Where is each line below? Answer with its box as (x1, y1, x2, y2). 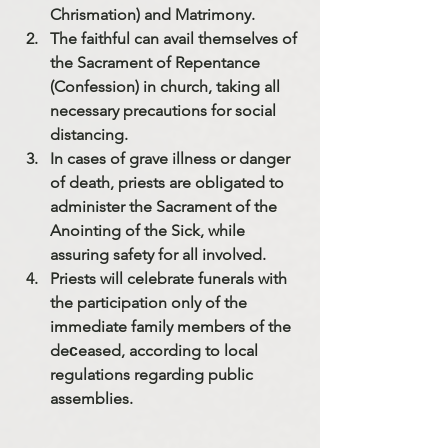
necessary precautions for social (50, 100, 280, 120)
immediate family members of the (50, 316, 295, 336)
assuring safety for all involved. (50, 244, 266, 264)
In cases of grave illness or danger (50, 148, 294, 168)
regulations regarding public (50, 364, 257, 384)
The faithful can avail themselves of (50, 28, 301, 48)
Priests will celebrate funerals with (50, 268, 291, 288)
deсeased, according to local (50, 340, 262, 360)
